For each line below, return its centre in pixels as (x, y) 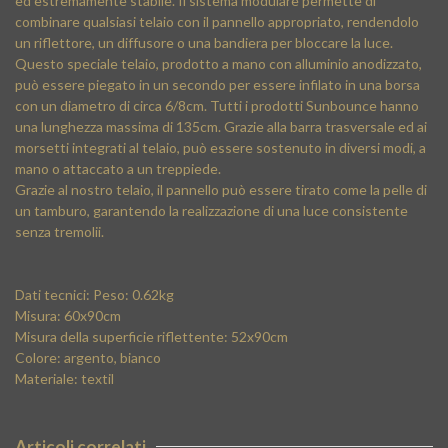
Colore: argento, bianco (88, 357)
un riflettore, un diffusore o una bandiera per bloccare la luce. (204, 42)
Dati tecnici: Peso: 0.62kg (94, 294)
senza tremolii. (59, 231)
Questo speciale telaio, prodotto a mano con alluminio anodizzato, (218, 63)
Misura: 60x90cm (68, 315)
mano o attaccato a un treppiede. (118, 168)
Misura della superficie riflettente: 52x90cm (151, 336)
